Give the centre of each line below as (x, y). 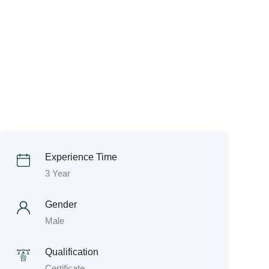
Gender (61, 204)
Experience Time (81, 157)
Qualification (71, 252)
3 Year (57, 173)
